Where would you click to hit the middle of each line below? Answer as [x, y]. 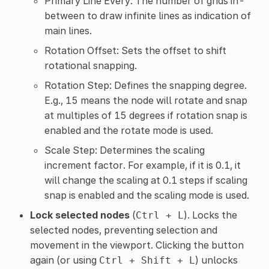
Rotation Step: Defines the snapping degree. [145, 86]
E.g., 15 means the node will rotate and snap [146, 101]
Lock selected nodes [80, 215]
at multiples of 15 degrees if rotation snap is [146, 116]
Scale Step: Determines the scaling [124, 150]
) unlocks [216, 260]
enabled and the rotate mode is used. [128, 131]
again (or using [64, 260]
